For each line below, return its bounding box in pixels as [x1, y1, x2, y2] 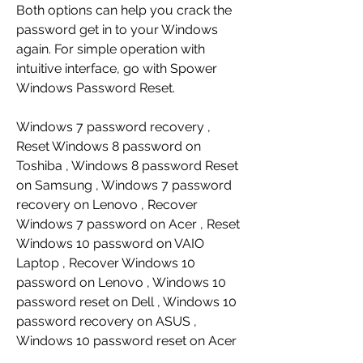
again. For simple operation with [16, 41, 205, 58]
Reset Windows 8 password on [16, 139, 201, 155]
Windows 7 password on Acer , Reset [16, 216, 240, 233]
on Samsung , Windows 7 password [16, 177, 232, 194]
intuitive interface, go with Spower [16, 61, 217, 77]
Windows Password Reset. [16, 80, 175, 96]
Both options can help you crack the [16, 2, 232, 19]
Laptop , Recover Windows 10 [16, 255, 195, 271]
